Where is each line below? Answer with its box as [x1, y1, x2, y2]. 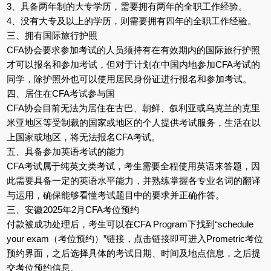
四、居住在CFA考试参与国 [6, 88, 115, 99]
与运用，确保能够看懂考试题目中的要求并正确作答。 [6, 189, 224, 200]
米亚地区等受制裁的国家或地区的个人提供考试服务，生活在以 [6, 117, 261, 128]
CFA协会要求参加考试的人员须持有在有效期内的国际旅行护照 [6, 44, 260, 55]
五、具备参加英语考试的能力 [6, 146, 125, 157]
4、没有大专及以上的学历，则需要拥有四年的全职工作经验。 [6, 15, 256, 26]
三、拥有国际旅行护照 [6, 30, 97, 41]
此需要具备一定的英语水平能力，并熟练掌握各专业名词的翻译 [6, 175, 261, 186]
